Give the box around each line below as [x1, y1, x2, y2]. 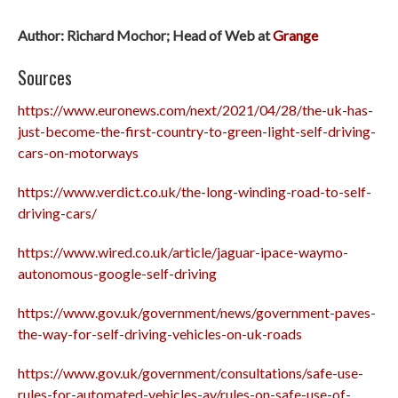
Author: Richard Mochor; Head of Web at [18, 27, 273, 44]
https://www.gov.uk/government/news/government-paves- [18, 304, 376, 322]
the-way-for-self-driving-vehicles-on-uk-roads [18, 325, 302, 343]
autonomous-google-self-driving [18, 265, 217, 283]
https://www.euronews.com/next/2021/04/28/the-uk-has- [18, 101, 373, 119]
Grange [273, 27, 318, 44]
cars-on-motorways [18, 144, 139, 162]
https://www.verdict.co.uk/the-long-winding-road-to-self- [18, 183, 371, 201]
